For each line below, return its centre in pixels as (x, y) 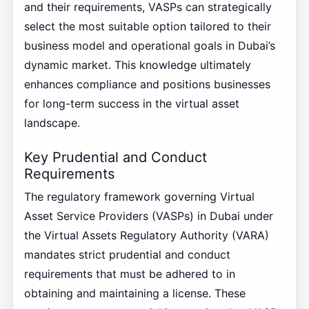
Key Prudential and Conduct (115, 158)
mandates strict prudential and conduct (127, 254)
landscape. (52, 123)
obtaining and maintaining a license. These (134, 293)
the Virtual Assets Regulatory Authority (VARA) (146, 235)
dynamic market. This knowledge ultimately (137, 65)
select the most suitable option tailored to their (147, 27)
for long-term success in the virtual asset (131, 104)
